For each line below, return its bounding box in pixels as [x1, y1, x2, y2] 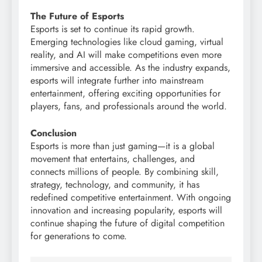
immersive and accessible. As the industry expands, [30, 60, 230, 74]
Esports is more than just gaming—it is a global [30, 139, 215, 153]
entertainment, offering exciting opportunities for [30, 86, 220, 100]
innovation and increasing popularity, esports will [30, 203, 222, 217]
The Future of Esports [30, 9, 124, 23]
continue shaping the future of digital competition [30, 216, 225, 230]
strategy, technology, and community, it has [30, 177, 199, 191]
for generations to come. [30, 229, 127, 243]
